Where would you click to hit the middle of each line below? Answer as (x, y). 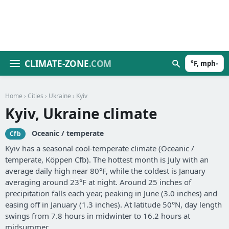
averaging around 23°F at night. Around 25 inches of (98, 182)
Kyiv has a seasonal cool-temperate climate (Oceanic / (100, 148)
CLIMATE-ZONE (57, 63)
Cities (36, 96)
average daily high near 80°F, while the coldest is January (105, 171)
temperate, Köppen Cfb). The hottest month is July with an (107, 160)
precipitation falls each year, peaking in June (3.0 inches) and (111, 193)
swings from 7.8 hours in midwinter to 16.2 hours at (98, 216)
